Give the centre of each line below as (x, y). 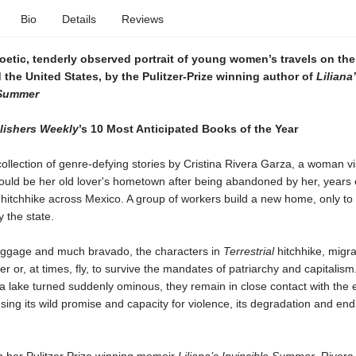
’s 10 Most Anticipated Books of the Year (188, 129)
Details (79, 19)
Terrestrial (250, 251)
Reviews (142, 19)
